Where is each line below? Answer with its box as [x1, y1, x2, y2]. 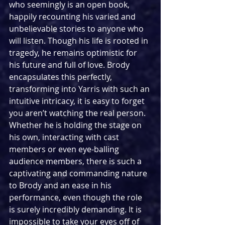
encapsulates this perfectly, [9, 71, 114, 82]
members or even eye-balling [9, 143, 121, 155]
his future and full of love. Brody [9, 59, 132, 70]
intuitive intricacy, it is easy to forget [9, 95, 147, 106]
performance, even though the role [9, 191, 144, 203]
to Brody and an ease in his [9, 179, 114, 191]
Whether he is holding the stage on [9, 119, 144, 131]
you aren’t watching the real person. [9, 107, 148, 119]
